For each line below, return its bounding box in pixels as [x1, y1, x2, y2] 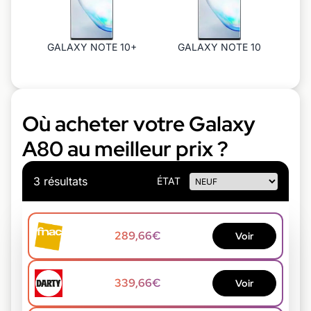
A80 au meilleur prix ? [22, 134, 228, 162]
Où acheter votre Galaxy [22, 109, 255, 137]
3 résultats [33, 174, 87, 188]
